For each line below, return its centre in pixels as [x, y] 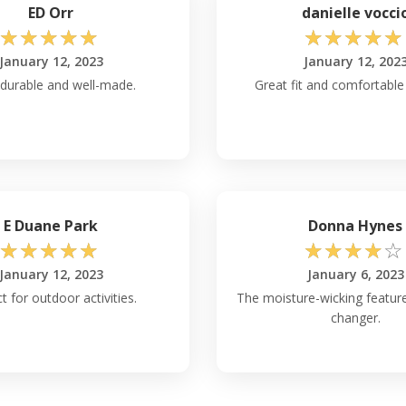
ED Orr [51, 13]
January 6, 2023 [355, 275]
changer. [355, 318]
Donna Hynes [355, 226]
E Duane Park [51, 226]
